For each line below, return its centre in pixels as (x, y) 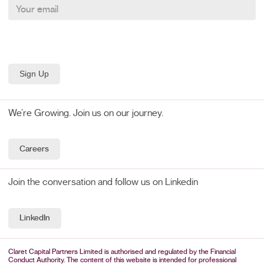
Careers (34, 149)
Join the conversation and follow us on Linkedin (103, 182)
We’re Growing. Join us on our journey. (86, 113)
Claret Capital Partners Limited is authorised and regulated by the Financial (122, 252)
